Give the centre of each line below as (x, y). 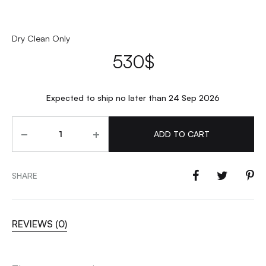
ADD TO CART (181, 134)
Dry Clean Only (41, 38)
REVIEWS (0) (39, 224)
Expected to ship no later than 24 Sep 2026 (133, 97)
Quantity (32, 124)
